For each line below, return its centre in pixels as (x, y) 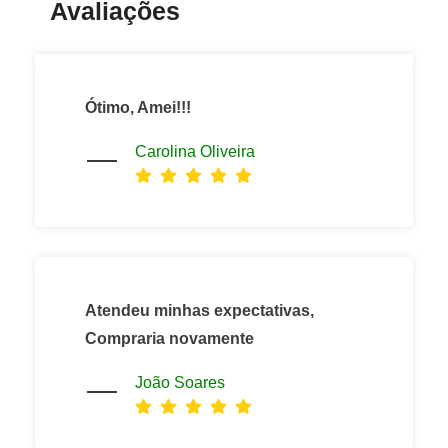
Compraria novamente (169, 338)
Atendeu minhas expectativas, (199, 310)
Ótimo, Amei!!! (138, 107)
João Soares (180, 382)
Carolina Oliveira (195, 151)
